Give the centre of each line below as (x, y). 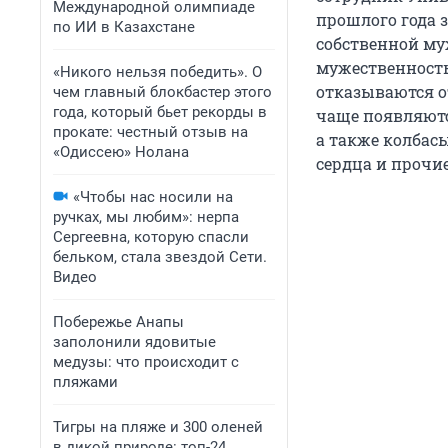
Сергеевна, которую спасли (151, 237)
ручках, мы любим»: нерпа (146, 217)
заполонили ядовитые (134, 342)
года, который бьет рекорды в (160, 112)
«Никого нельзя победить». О (157, 72)
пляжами (85, 382)
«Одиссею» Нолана (121, 152)
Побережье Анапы (118, 322)
